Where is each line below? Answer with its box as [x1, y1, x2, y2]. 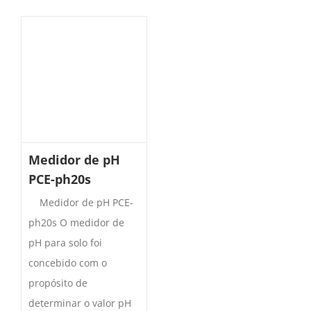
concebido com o [28, 256, 107, 270]
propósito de [28, 276, 87, 290]
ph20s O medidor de [28, 216, 124, 230]
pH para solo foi [28, 236, 102, 250]
